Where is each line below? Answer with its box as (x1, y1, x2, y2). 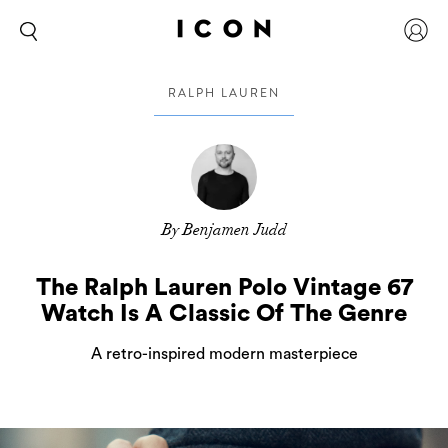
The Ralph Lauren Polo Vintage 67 (35, 276, 413, 300)
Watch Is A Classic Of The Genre (41, 302, 407, 326)
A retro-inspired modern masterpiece (90, 346, 358, 362)
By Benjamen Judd (161, 220, 287, 240)
